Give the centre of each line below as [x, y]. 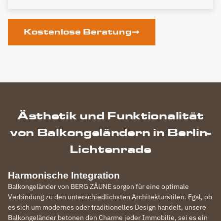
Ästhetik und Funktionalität [110, 115]
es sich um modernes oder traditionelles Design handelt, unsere [107, 207]
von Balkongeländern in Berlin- [110, 132]
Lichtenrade [110, 149]
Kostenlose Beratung [78, 32]
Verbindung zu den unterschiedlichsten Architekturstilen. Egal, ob [110, 197]
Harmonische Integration [64, 175]
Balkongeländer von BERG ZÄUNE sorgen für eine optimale [98, 186]
